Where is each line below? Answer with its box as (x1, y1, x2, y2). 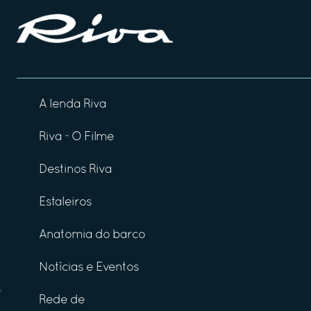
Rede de (39, 294, 85, 306)
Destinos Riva (39, 163, 112, 176)
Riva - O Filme (39, 131, 114, 143)
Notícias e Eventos (39, 261, 139, 274)
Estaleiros (39, 196, 92, 208)
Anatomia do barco (39, 228, 145, 241)
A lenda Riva (39, 98, 106, 110)
